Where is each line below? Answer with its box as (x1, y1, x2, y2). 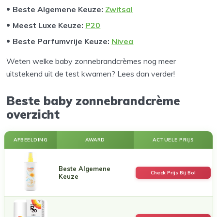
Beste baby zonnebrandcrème (6, 93, 181, 108)
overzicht (6, 107, 63, 122)
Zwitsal (105, 4, 133, 14)
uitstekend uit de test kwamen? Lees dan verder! (6, 69, 175, 78)
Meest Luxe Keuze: (13, 20, 86, 30)
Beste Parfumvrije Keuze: (13, 36, 112, 46)
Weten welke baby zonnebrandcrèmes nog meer (6, 56, 176, 66)
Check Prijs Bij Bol (151, 169, 196, 176)
